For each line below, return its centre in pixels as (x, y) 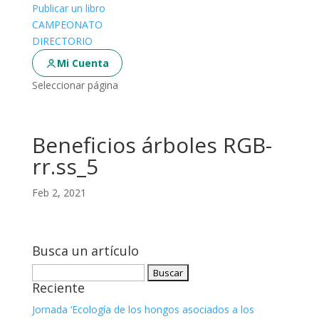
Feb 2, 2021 (59, 193)
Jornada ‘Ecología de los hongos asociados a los (143, 309)
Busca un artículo (85, 251)
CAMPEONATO (67, 25)
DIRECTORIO (62, 41)
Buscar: (48, 272)
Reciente (58, 288)
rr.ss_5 (65, 166)
